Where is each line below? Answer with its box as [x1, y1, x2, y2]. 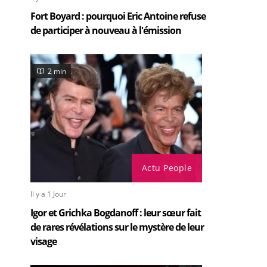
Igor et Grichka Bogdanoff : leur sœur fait [30, 206, 201, 219]
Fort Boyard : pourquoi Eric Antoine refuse [30, 10, 206, 23]
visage [30, 235, 57, 248]
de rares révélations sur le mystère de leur [30, 221, 204, 234]
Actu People [141, 162, 192, 173]
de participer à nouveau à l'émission [30, 24, 181, 37]
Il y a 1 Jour [30, 189, 66, 199]
